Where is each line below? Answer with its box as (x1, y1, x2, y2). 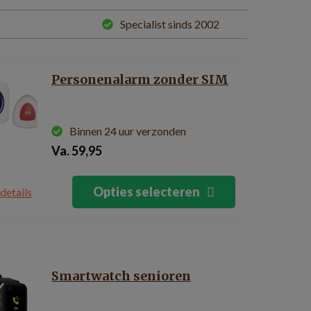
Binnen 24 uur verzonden (69, 124, 186, 137)
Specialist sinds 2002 (120, 17, 219, 31)
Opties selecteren (93, 184, 200, 199)
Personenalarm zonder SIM (51, 72, 228, 87)
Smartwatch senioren (51, 268, 191, 284)
